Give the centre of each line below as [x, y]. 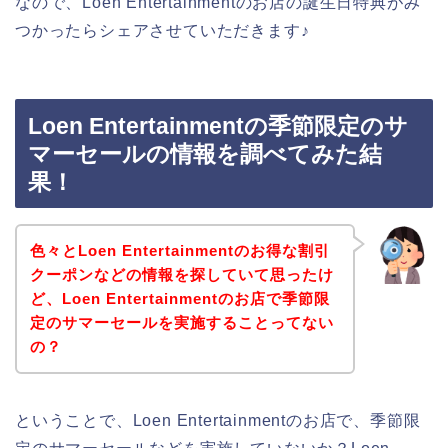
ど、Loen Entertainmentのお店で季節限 [179, 298]
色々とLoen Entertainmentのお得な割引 [179, 250]
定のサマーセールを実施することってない [181, 322]
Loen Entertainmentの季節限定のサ [218, 126]
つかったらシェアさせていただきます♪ [162, 30]
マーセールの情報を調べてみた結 [205, 154]
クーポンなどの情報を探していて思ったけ [181, 274]
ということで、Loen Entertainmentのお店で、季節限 [218, 420]
